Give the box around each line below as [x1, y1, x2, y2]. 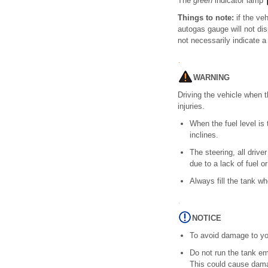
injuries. [178, 102, 205, 111]
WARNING [193, 73, 230, 83]
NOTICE [192, 214, 221, 223]
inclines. [190, 130, 218, 140]
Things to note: [178, 13, 234, 23]
